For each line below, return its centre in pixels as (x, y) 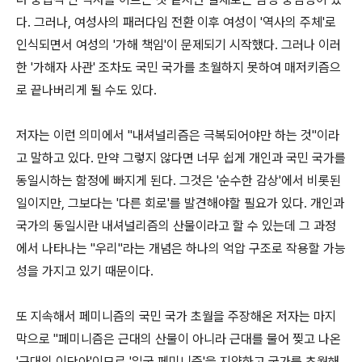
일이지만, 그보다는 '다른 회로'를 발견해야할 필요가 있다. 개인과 (180, 203)
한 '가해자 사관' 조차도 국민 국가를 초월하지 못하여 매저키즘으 (179, 67)
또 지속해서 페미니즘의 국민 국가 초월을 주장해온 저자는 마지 (176, 316)
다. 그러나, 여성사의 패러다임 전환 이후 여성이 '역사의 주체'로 (176, 22)
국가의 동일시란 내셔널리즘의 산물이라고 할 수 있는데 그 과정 (176, 226)
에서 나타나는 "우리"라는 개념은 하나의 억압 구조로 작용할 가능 (181, 248)
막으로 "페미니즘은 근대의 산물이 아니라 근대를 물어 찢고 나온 (179, 339)
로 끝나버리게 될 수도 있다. (86, 90)
